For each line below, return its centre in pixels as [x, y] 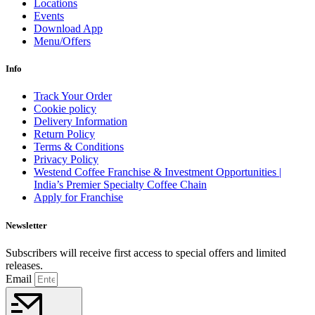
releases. [24, 265]
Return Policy [64, 134]
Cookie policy [65, 109]
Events [49, 16]
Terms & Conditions [79, 147]
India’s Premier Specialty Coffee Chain [120, 185]
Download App [68, 29]
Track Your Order [73, 96]
